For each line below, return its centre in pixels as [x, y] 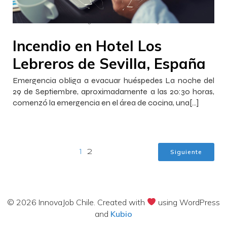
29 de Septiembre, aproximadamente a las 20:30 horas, [113, 91]
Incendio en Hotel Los [87, 45]
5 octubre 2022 [111, 21]
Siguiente [186, 152]
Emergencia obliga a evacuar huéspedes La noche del [113, 80]
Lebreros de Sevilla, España [109, 63]
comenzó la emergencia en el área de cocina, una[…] [106, 102]
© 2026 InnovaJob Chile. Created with [77, 202]
